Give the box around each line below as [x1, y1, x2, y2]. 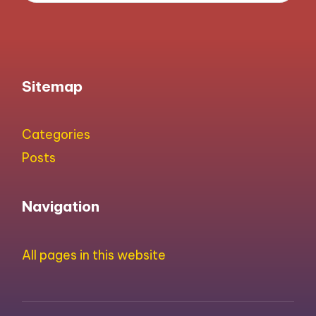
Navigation [22, 197, 100, 217]
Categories [22, 126, 91, 143]
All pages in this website [22, 247, 166, 264]
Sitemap [22, 76, 83, 96]
